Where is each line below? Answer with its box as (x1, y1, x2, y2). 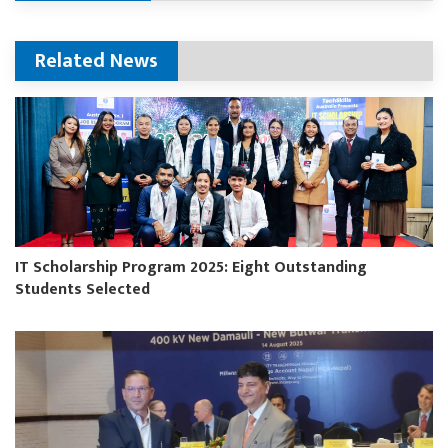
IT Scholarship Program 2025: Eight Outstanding (15, 253, 367, 281)
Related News (35, 43, 158, 78)
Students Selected (15, 275, 150, 303)
